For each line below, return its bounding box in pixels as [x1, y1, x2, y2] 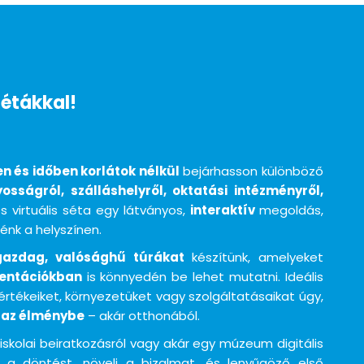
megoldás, [259, 201, 323, 219]
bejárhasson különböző [179, 162, 324, 180]
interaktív [190, 201, 259, 219]
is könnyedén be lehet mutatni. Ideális [81, 268, 324, 285]
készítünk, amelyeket [191, 249, 323, 266]
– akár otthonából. [84, 307, 200, 324]
